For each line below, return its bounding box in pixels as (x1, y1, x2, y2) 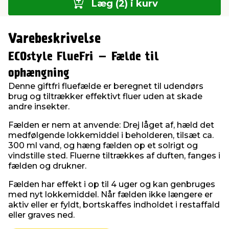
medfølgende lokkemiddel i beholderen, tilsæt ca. (8, 130, 214, 141)
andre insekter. (8, 102, 72, 112)
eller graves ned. (8, 210, 75, 220)
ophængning (8, 67, 70, 79)
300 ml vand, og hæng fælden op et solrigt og (8, 141, 198, 151)
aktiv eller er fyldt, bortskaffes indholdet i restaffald (8, 200, 220, 210)
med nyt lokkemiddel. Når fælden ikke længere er (8, 190, 213, 200)
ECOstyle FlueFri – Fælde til (8, 51, 159, 63)
